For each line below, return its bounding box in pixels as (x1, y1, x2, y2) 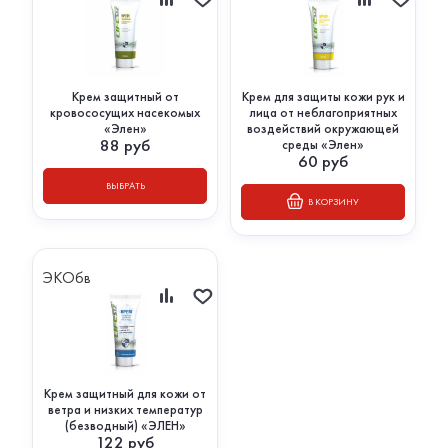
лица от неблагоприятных (249, 104, 397, 122)
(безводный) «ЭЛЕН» (64, 417, 186, 435)
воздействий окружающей (247, 120, 399, 138)
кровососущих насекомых (50, 104, 200, 122)
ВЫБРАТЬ (105, 179, 145, 193)
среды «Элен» (282, 136, 364, 154)
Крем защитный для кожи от (44, 385, 206, 403)
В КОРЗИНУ (308, 195, 359, 209)
